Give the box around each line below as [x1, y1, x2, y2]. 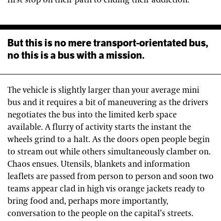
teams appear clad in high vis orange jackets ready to [7, 183, 205, 194]
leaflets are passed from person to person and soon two [7, 171, 214, 182]
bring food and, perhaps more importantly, [7, 195, 168, 207]
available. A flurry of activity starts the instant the [7, 121, 191, 133]
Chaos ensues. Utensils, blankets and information [7, 158, 190, 170]
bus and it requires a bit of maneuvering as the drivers [7, 97, 208, 108]
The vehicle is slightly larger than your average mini [7, 84, 199, 96]
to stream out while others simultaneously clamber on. [7, 146, 211, 157]
